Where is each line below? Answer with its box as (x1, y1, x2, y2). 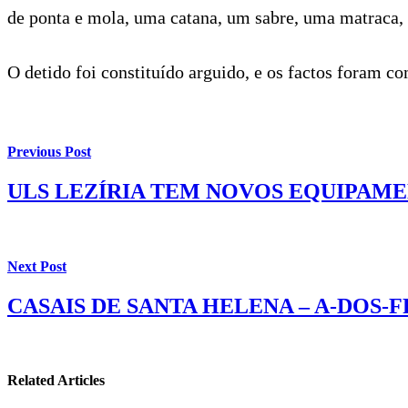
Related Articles (7, 372, 105, 389)
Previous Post (7, 144, 91, 160)
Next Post (7, 258, 66, 274)
